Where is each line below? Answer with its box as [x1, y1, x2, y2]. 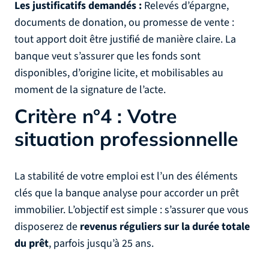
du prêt [14, 236, 49, 251]
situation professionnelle [14, 127, 238, 151]
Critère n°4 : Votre [14, 104, 177, 128]
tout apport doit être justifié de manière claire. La [14, 32, 236, 47]
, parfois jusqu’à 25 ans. [49, 236, 154, 251]
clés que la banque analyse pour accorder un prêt [14, 186, 239, 201]
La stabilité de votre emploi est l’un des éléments [14, 169, 238, 184]
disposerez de [14, 219, 80, 234]
